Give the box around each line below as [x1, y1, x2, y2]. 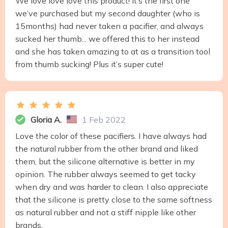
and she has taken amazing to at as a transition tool [15, 46, 210, 56]
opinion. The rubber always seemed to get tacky [15, 168, 196, 179]
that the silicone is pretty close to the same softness [15, 194, 212, 205]
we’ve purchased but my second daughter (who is [15, 8, 200, 18]
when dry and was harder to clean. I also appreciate [15, 181, 208, 192]
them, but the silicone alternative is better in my [15, 156, 195, 166]
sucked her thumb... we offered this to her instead [15, 33, 199, 44]
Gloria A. [31, 114, 62, 125]
